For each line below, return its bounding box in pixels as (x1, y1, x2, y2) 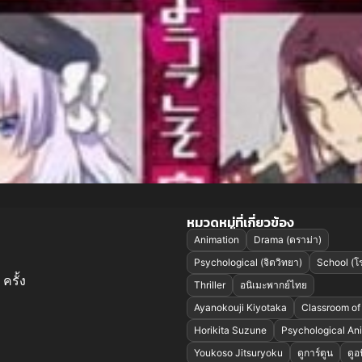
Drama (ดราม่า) (253, 234, 322, 246)
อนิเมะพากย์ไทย (239, 279, 307, 292)
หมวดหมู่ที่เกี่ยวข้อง (186, 213, 294, 233)
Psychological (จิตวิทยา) (193, 256, 302, 269)
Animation (193, 234, 239, 246)
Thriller (193, 279, 225, 292)
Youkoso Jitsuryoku (193, 347, 283, 360)
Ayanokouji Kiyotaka (193, 301, 287, 314)
